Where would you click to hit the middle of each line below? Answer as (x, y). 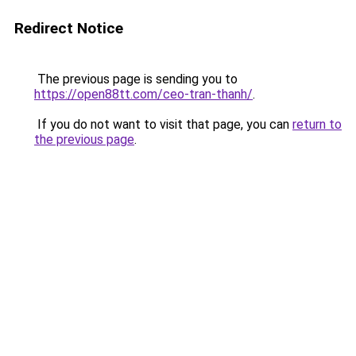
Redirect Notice (69, 28)
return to (317, 124)
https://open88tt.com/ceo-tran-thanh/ (143, 94)
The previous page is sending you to (136, 79)
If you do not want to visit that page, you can (163, 124)
